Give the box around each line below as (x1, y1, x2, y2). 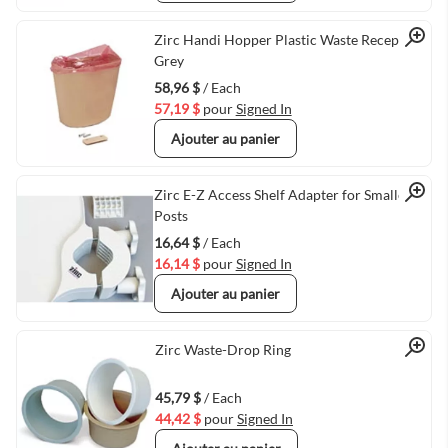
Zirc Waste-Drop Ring (154, 341, 291, 358)
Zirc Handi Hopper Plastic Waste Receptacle (153, 31, 429, 48)
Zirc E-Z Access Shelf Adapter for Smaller (153, 186, 411, 203)
